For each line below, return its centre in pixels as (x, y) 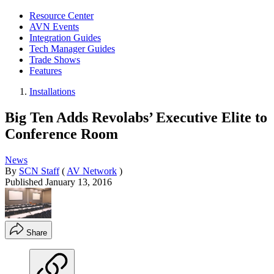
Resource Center (61, 16)
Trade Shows (55, 60)
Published (25, 182)
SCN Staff (39, 171)
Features (46, 71)
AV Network (92, 171)
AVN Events (54, 27)
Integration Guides (65, 38)
